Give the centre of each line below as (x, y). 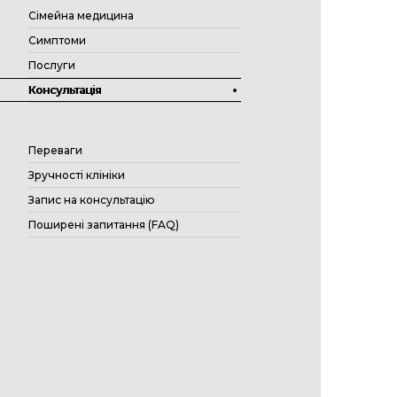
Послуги (52, 65)
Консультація (65, 90)
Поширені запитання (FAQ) (104, 225)
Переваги (55, 150)
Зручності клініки (77, 175)
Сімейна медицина (81, 16)
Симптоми (57, 40)
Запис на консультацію (92, 200)
